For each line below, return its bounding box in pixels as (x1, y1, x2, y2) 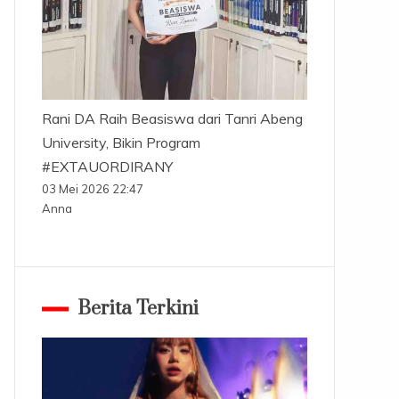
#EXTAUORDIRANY (41, 158, 173, 176)
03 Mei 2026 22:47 (41, 182, 143, 197)
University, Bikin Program (41, 134, 200, 152)
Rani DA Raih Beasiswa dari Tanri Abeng (41, 110, 303, 128)
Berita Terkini (77, 297, 199, 322)
